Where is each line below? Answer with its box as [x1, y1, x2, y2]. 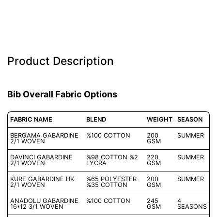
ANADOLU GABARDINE [10, 197, 78, 205]
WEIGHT [147, 116, 172, 124]
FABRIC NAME [10, 116, 52, 124]
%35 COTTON [86, 181, 127, 189]
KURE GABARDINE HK [10, 175, 74, 183]
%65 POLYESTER [86, 175, 137, 183]
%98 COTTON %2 [86, 154, 138, 161]
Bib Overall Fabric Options [7, 89, 117, 100]
